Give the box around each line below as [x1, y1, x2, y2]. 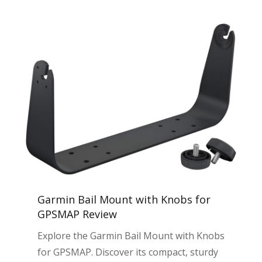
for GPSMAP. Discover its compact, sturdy [37, 246, 218, 259]
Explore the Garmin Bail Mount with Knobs [37, 229, 225, 243]
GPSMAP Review [37, 207, 117, 222]
